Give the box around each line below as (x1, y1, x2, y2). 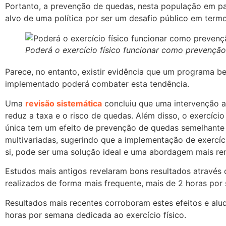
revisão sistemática (25, 98, 102, 108)
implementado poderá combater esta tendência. (5, 79, 189, 89)
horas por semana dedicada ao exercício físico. (5, 209, 186, 220)
